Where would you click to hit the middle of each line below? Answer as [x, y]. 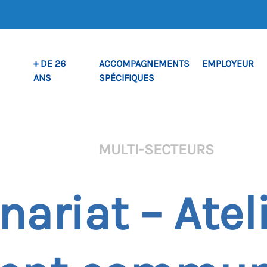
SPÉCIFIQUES [127, 78]
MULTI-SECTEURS [156, 149]
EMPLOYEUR [228, 63]
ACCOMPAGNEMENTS [144, 63]
